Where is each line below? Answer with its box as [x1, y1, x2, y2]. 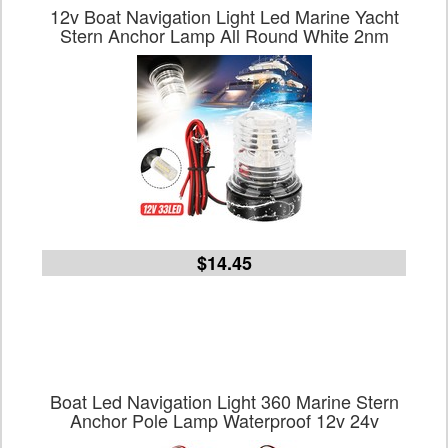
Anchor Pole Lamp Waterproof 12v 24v [69, 407, 379, 433]
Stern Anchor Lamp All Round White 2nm [59, 22, 389, 48]
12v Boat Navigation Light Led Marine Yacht [49, 3, 399, 29]
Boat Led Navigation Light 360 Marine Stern [49, 388, 399, 414]
